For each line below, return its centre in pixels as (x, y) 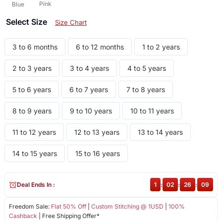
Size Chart (71, 23)
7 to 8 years (145, 90)
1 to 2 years (161, 47)
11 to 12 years (34, 132)
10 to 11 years (152, 111)
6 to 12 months (100, 47)
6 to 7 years (88, 90)
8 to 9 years (32, 111)
